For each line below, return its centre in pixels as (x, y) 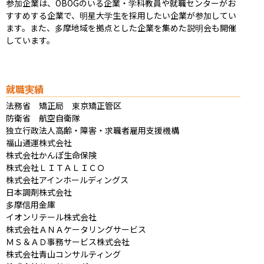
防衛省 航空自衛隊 (43, 118)
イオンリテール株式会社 (51, 217)
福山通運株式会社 (39, 142)
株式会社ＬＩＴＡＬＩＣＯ (55, 167)
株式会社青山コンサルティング (63, 254)
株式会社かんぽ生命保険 (51, 155)
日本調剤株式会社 (39, 192)
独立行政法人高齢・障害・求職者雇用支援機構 (93, 130)
